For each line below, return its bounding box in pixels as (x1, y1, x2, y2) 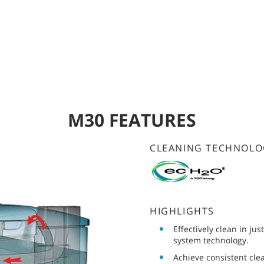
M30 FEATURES (68, 107, 196, 132)
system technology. (173, 234, 249, 246)
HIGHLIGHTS (150, 204, 214, 217)
